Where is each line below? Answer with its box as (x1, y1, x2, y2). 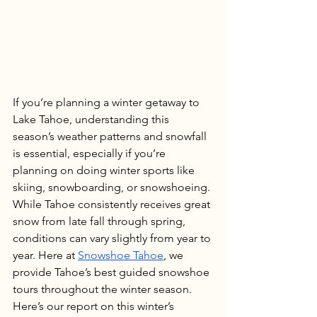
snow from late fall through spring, (13, 214, 188, 228)
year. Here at (13, 248, 78, 262)
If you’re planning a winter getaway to (13, 95, 202, 109)
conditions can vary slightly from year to (13, 231, 214, 245)
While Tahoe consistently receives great (13, 197, 213, 211)
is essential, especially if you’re (13, 146, 168, 160)
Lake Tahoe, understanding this (13, 112, 172, 126)
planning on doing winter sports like (13, 163, 197, 177)
